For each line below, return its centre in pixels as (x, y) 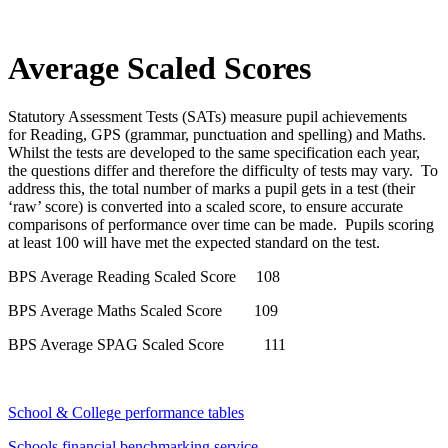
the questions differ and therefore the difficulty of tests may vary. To (223, 171)
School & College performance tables (126, 413)
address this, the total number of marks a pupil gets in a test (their (211, 189)
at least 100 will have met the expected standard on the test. (194, 243)
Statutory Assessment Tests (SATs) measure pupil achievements (207, 117)
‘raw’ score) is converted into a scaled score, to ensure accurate (205, 207)
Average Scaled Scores (159, 67)
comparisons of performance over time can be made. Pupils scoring (221, 225)
